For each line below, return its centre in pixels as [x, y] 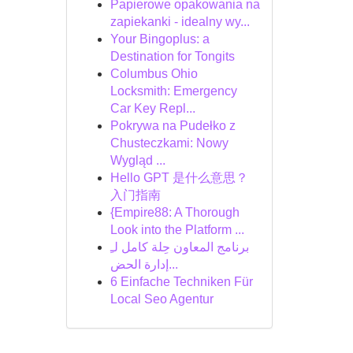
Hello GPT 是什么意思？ [179, 178]
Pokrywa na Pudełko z [173, 126]
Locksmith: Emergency [173, 91]
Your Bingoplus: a [160, 39]
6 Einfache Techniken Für [181, 282]
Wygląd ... [137, 160]
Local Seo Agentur [162, 299]
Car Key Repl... [152, 108]
